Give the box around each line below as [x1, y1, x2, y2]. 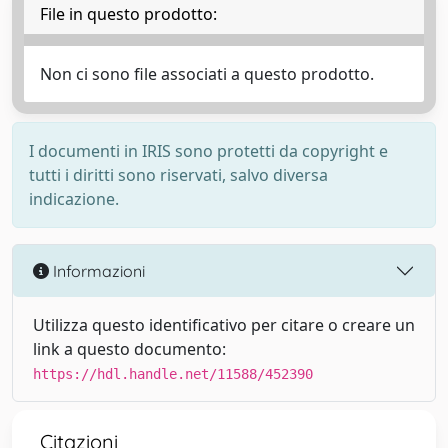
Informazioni [49, 260, 145, 281]
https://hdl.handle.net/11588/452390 [33, 366, 313, 382]
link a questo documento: [33, 338, 226, 360]
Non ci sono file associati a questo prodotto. [40, 63, 374, 85]
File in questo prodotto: [40, 3, 217, 25]
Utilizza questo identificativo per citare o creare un [33, 314, 415, 336]
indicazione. [29, 188, 119, 210]
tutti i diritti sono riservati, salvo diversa [29, 164, 328, 186]
